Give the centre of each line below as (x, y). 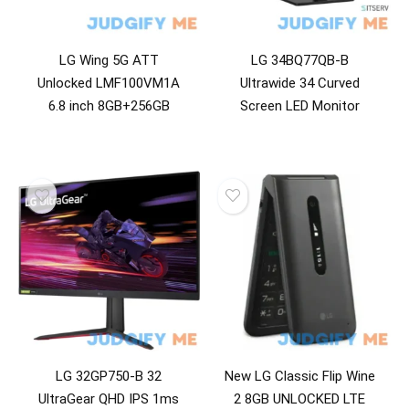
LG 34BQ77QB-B (299, 60)
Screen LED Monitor (299, 106)
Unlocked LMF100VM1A (109, 83)
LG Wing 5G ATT (109, 60)
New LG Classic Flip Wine (299, 376)
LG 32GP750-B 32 (109, 376)
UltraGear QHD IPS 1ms (109, 399)
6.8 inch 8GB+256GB (109, 106)
